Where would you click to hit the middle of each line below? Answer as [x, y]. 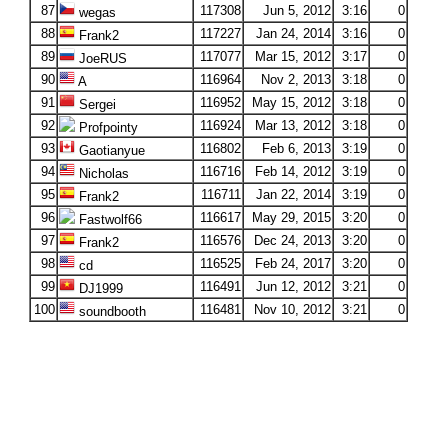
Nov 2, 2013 [295, 79]
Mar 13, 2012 [292, 125]
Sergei [95, 104]
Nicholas [101, 173]
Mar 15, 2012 [292, 56]
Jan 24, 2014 [293, 33]
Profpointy [106, 127]
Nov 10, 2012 [292, 309]
